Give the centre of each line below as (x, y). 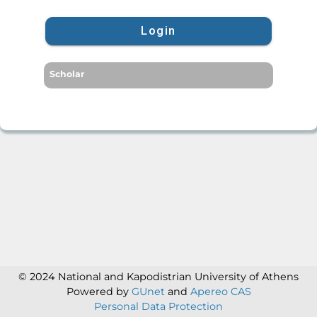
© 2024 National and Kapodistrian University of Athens (158, 276)
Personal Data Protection (158, 306)
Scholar (67, 74)
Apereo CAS (220, 291)
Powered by (99, 291)
